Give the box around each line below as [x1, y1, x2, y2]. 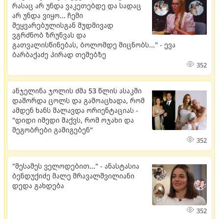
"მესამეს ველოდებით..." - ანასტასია [12, 161, 139, 171]
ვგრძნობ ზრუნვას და [12, 30, 86, 40]
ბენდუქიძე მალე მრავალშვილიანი [12, 171, 134, 180]
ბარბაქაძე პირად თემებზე [12, 50, 106, 59]
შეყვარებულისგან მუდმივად [12, 21, 113, 30]
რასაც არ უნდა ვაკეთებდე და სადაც [12, 1, 141, 10]
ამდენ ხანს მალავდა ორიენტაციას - [12, 106, 138, 115]
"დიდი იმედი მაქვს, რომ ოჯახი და [12, 115, 134, 125]
